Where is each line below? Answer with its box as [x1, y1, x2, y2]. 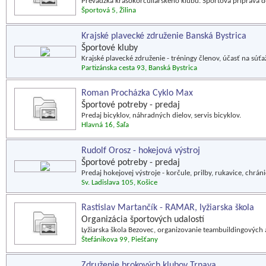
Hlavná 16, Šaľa [81, 121, 129, 129]
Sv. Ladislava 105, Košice [81, 179, 157, 186]
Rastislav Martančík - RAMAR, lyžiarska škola [81, 203, 254, 213]
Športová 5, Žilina [81, 7, 136, 14]
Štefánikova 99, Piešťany [81, 236, 158, 243]
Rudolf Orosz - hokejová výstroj [81, 146, 200, 156]
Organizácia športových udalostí [81, 215, 204, 224]
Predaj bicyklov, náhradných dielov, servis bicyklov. [81, 112, 241, 119]
